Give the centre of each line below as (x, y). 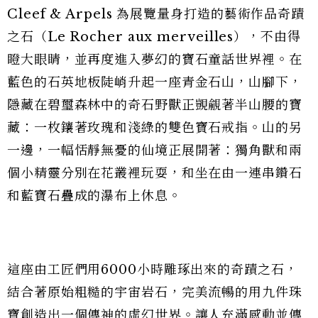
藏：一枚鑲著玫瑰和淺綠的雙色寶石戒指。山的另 (155, 128)
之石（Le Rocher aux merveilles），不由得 (154, 37)
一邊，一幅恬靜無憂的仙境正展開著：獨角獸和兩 (155, 151)
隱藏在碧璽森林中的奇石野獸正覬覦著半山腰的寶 (155, 105)
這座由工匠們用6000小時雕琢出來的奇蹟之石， (153, 270)
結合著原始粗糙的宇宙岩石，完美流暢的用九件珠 (155, 293)
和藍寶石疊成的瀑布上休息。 (94, 196)
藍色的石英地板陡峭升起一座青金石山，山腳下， (155, 83)
